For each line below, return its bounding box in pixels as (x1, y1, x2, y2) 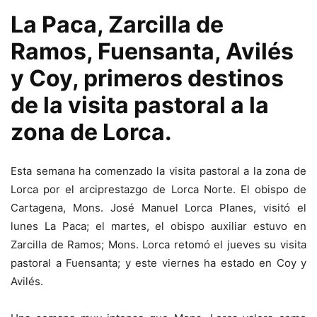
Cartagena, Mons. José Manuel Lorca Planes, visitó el (11, 201, 306, 214)
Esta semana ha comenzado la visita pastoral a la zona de (11, 164, 306, 178)
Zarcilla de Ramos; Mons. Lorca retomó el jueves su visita (11, 238, 306, 251)
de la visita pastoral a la (11, 91, 269, 119)
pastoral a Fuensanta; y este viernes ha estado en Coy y (11, 256, 306, 270)
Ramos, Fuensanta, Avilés (11, 38, 294, 65)
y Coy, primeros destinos (11, 64, 284, 92)
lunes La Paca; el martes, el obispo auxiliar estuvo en (11, 219, 306, 233)
